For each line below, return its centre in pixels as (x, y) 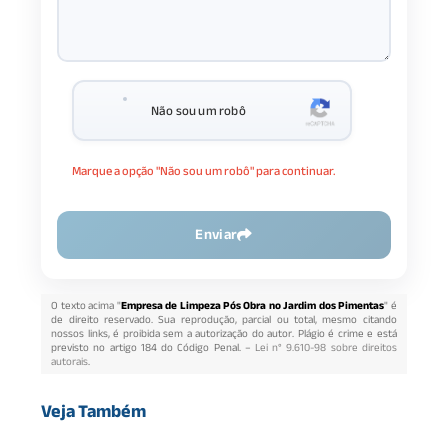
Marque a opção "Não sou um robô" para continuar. (204, 171)
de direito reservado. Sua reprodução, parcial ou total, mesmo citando (224, 319)
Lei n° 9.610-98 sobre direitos (325, 347)
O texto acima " (86, 305)
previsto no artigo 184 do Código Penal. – (153, 347)
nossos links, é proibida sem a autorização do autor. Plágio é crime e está (224, 333)
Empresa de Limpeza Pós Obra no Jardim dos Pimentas (252, 305)
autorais (70, 361)
